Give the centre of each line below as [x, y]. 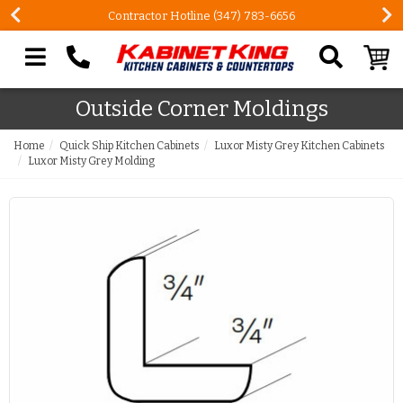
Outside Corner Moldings [201, 108]
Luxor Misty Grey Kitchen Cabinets [300, 145]
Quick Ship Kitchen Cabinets [130, 145]
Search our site [64, 94]
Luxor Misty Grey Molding [91, 161]
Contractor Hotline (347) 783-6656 [201, 15]
